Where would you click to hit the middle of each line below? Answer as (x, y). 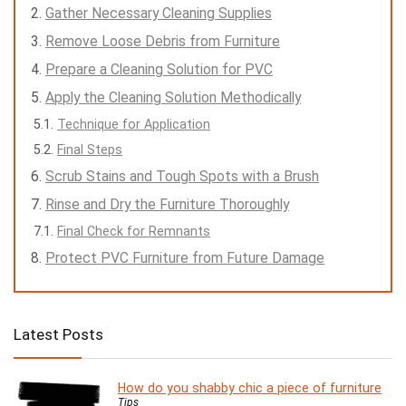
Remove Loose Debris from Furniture (163, 42)
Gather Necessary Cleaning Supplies (159, 14)
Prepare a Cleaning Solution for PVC (159, 70)
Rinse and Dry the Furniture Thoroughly (167, 205)
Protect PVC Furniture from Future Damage (185, 258)
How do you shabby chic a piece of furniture (250, 388)
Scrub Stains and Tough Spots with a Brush (182, 177)
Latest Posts (58, 335)
